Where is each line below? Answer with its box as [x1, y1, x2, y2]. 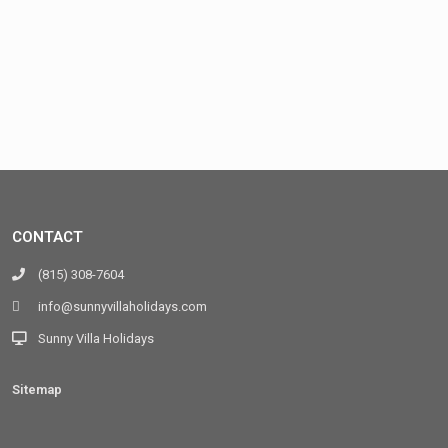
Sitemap [11, 382, 62, 398]
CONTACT [11, 228, 83, 247]
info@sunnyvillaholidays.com [37, 299, 207, 315]
